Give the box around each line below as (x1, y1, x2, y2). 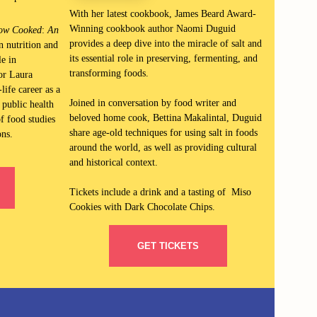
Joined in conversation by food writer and (69, 98, 236, 108)
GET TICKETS (137, 241, 199, 251)
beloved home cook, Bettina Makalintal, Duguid (69, 113, 262, 123)
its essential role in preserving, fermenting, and (69, 53, 258, 64)
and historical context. (69, 157, 158, 168)
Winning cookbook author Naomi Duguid (69, 23, 236, 34)
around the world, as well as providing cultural (69, 142, 257, 153)
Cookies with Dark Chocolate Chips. (69, 202, 215, 212)
